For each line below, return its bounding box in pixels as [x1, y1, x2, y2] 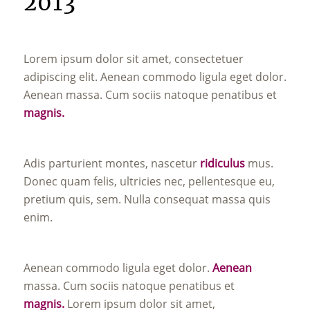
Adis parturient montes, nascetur [23, 155, 200, 171]
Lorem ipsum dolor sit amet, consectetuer [23, 51, 244, 66]
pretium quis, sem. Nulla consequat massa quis [23, 191, 271, 207]
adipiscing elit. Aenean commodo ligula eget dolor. [23, 69, 286, 84]
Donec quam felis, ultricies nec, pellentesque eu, [23, 173, 275, 189]
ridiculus [199, 155, 245, 171]
